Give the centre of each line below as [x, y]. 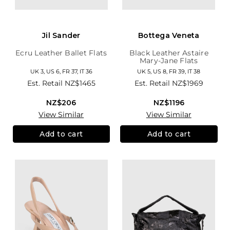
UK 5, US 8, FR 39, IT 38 [169, 72]
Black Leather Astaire [169, 53]
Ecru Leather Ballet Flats [61, 53]
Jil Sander [61, 36]
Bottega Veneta [169, 36]
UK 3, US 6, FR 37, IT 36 [61, 72]
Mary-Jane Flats [169, 61]
